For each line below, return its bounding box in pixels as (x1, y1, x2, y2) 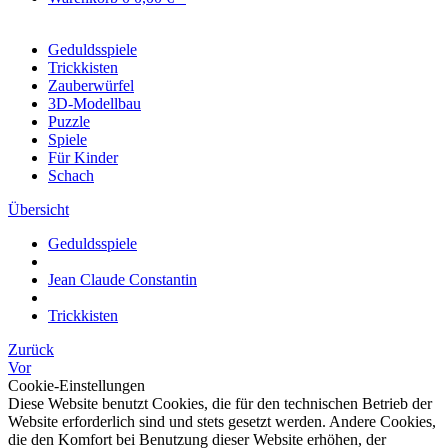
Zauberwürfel (48, 77, 134, 94)
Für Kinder (48, 149, 118, 166)
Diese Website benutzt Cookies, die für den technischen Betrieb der (8, 395, 432, 412)
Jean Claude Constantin (48, 271, 197, 288)
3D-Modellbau (48, 95, 141, 112)
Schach (48, 167, 94, 184)
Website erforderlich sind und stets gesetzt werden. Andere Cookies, (8, 413, 436, 430)
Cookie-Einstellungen (8, 377, 145, 394)
